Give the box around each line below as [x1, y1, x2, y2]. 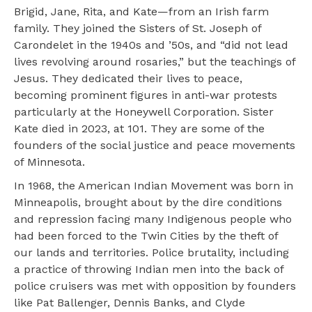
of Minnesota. [14, 155, 85, 169]
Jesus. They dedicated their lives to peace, [14, 72, 242, 86]
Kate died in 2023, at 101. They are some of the [14, 122, 265, 136]
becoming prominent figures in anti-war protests [14, 88, 277, 102]
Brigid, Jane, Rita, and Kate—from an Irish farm [14, 5, 269, 19]
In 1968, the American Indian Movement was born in [14, 179, 293, 193]
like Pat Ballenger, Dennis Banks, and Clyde [14, 296, 245, 310]
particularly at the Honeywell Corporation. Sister [14, 105, 274, 119]
